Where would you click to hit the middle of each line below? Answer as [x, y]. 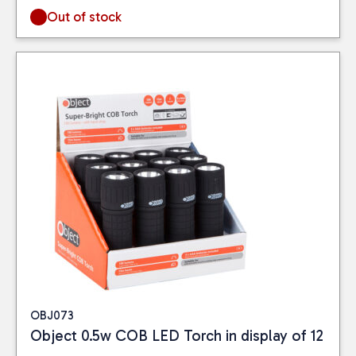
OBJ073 [52, 315]
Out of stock [85, 16]
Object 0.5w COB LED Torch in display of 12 [177, 335]
